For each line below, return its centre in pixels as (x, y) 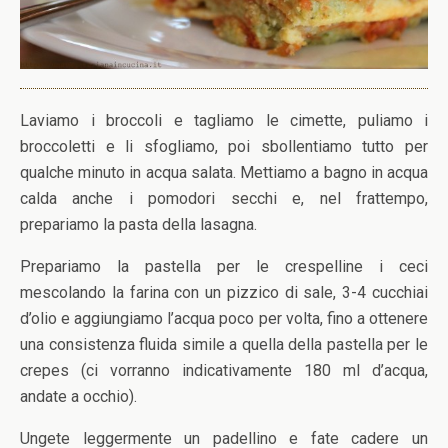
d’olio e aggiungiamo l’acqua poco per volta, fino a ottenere (224, 318)
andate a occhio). (78, 396)
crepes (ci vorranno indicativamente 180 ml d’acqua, (224, 370)
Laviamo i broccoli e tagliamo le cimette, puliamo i (224, 120)
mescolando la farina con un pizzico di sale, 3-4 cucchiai (224, 292)
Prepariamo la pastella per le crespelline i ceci (224, 266)
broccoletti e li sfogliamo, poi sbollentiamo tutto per (224, 146)
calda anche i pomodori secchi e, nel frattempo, (224, 198)
